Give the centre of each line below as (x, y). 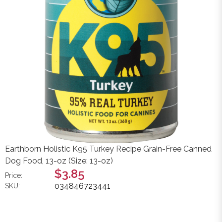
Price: (14, 175)
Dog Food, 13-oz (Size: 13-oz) (59, 161)
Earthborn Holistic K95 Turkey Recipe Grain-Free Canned (108, 149)
